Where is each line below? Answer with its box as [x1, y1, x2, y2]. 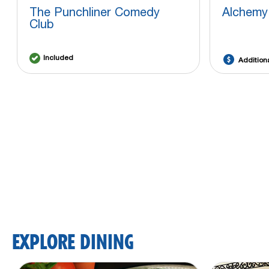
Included [43, 53, 73, 62]
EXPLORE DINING [12, 229, 134, 255]
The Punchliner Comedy [29, 5, 160, 19]
